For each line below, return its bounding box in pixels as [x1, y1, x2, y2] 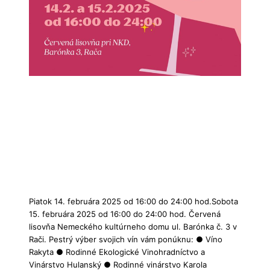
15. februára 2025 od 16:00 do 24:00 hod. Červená [29, 209, 221, 219]
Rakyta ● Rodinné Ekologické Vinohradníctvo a [29, 247, 205, 257]
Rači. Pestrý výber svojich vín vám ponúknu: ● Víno [29, 234, 222, 245]
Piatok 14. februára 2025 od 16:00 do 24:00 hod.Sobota [29, 196, 238, 207]
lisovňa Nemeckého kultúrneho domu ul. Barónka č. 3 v [29, 222, 237, 232]
